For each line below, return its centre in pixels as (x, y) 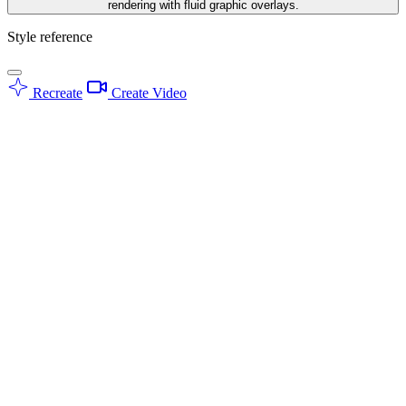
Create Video (147, 92)
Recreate (56, 92)
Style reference (50, 36)
